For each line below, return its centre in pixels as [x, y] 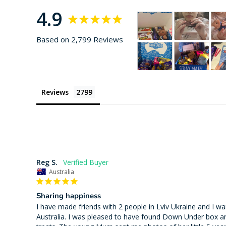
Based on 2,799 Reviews [80, 40]
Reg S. [47, 162]
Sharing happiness [69, 196]
